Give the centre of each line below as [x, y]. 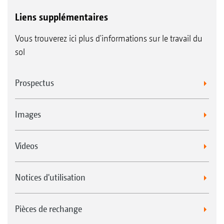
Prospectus [34, 83]
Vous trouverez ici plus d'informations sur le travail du [109, 38]
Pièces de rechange [48, 209]
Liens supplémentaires [61, 17]
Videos [26, 146]
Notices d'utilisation [50, 177]
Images [28, 114]
